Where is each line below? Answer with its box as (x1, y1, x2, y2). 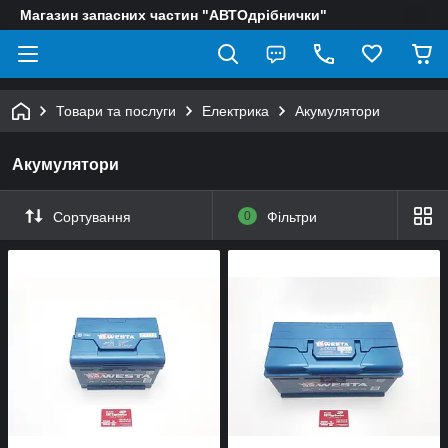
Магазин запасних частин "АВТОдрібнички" (20, 7, 327, 23)
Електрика (202, 103, 269, 119)
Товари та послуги (56, 103, 176, 119)
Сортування (53, 208, 131, 225)
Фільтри (266, 208, 317, 225)
